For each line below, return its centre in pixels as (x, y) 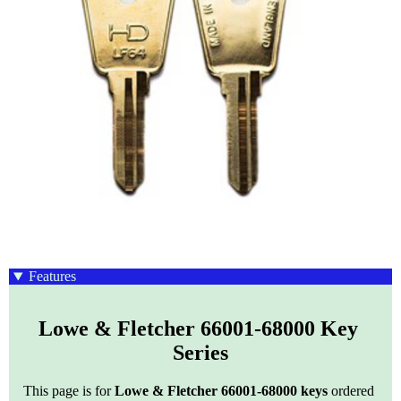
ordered (351, 391)
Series (200, 353)
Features (52, 277)
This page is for (69, 391)
